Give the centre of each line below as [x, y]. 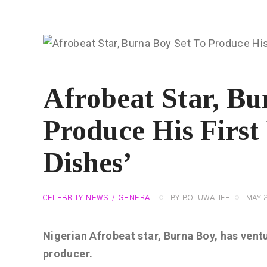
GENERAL [136, 199]
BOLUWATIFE [206, 199]
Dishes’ [87, 163]
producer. [68, 254]
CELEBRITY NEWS [75, 199]
